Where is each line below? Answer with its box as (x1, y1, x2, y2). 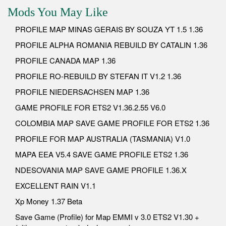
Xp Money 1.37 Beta (15, 195, 82, 206)
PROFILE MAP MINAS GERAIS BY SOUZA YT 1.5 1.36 (15, 23, 203, 34)
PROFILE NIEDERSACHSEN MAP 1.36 (15, 86, 149, 97)
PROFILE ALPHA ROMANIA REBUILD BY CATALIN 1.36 (15, 39, 207, 50)
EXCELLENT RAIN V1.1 (15, 180, 96, 191)
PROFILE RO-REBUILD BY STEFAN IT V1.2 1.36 (15, 70, 181, 81)
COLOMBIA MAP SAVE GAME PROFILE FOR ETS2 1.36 (15, 117, 209, 128)
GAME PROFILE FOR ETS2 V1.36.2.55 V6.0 (15, 101, 165, 112)
